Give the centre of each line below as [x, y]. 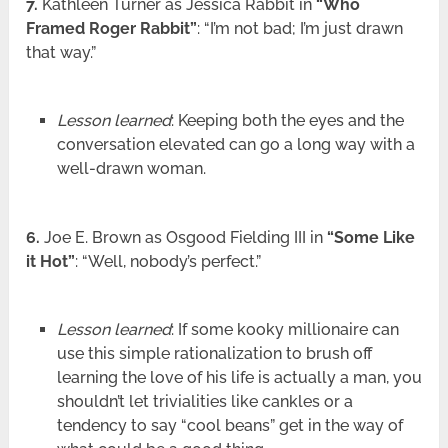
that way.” [61, 52]
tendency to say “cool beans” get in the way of [229, 425]
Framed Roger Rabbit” [112, 28]
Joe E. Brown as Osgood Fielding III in [184, 237]
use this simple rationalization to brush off [214, 353]
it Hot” [51, 261]
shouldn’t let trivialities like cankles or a [204, 401]
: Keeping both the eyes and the [287, 120]
